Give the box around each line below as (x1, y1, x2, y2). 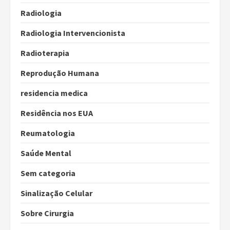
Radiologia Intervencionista (21, 28, 125, 39)
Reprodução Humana (21, 68, 99, 79)
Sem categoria (21, 168, 75, 179)
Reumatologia (21, 128, 75, 139)
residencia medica (21, 88, 88, 99)
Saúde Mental (21, 148, 71, 159)
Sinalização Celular (21, 188, 92, 199)
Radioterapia (21, 48, 69, 59)
